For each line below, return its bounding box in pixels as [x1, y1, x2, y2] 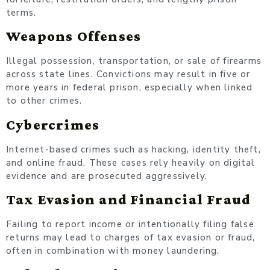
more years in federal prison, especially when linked [6, 81, 253, 94]
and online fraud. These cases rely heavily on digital [6, 156, 256, 169]
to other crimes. [6, 95, 83, 107]
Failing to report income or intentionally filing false [6, 218, 254, 231]
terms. [6, 6, 37, 19]
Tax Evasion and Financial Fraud [6, 191, 251, 208]
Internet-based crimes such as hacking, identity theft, [6, 143, 261, 155]
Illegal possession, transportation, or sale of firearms [6, 55, 262, 67]
